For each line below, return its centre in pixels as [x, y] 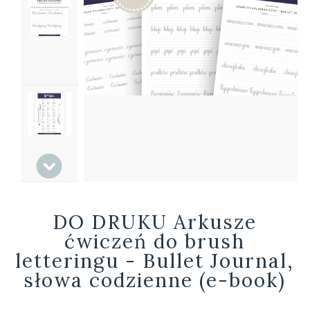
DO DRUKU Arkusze [155, 222]
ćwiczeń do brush [155, 241]
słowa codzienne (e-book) [155, 280]
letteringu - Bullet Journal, [155, 261]
